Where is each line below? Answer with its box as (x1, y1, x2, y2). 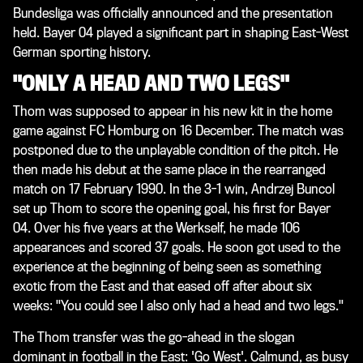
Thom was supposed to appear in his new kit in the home (13, 103, 332, 119)
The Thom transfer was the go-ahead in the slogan (13, 329, 295, 345)
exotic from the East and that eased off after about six (13, 278, 312, 294)
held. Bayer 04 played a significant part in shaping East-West (13, 24, 348, 41)
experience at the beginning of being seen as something (13, 258, 321, 275)
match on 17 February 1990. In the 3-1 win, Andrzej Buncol (13, 181, 335, 197)
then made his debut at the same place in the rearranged (13, 161, 326, 177)
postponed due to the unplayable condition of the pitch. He (13, 142, 338, 158)
